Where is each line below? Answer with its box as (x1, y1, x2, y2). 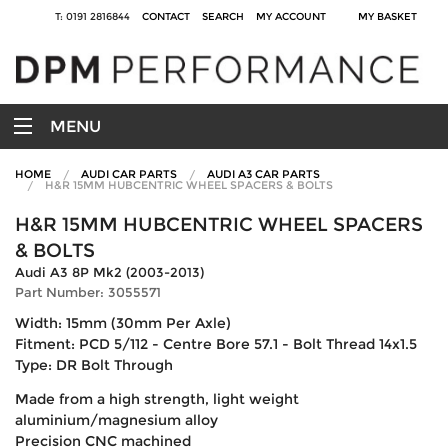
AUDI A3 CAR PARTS (207, 166, 320, 181)
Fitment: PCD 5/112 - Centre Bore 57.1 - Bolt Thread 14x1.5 (15, 335, 417, 352)
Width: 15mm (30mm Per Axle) (15, 314, 231, 331)
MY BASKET (358, 11, 423, 22)
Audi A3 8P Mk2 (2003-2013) (15, 264, 204, 280)
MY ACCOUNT (256, 11, 326, 22)
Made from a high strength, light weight (15, 390, 299, 407)
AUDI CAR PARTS (81, 166, 177, 181)
